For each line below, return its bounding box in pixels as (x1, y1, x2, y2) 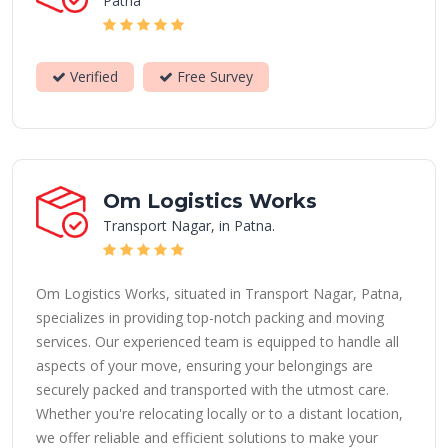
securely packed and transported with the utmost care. (36, 380, 389, 399)
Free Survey (173, 67, 253, 86)
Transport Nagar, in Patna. (103, 216, 275, 235)
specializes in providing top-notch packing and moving (36, 308, 384, 327)
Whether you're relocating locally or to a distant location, (36, 404, 403, 423)
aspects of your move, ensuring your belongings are (36, 356, 373, 375)
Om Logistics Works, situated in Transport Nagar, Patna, (36, 284, 403, 303)
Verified (66, 67, 118, 86)
